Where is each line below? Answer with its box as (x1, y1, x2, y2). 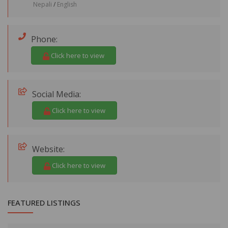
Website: (32, 144, 65, 155)
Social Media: (32, 89, 81, 100)
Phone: (31, 34, 58, 45)
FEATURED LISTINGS (8, 197, 80, 208)
